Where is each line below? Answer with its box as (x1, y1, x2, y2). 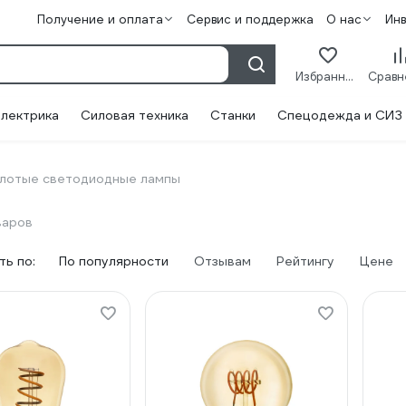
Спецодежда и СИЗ (277, 107, 402, 123)
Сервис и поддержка (187, 12, 314, 27)
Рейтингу (276, 253, 334, 269)
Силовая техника (81, 107, 188, 123)
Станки (210, 107, 256, 123)
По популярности (59, 253, 169, 269)
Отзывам (194, 253, 251, 269)
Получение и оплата (37, 12, 163, 27)
